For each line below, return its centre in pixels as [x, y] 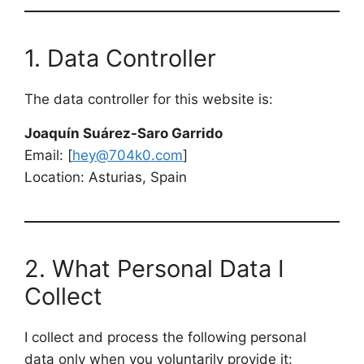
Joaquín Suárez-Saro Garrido [123, 133]
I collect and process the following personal [165, 337]
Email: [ [48, 155]
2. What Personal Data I [154, 269]
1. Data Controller [120, 58]
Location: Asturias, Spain [106, 177]
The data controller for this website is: [149, 99]
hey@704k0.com [128, 155]
